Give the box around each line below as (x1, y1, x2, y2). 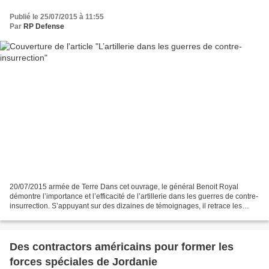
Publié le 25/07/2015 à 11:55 (10, 12, 104, 21)
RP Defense (23, 22, 64, 31)
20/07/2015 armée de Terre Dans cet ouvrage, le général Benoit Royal (10, 183, 238, 192)
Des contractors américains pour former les (10, 241, 234, 253)
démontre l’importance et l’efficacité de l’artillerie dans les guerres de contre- (10, 192, 258, 201)
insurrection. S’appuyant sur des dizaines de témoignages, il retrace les (10, 202, 242, 211)
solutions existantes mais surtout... (10, 211, 121, 220)
